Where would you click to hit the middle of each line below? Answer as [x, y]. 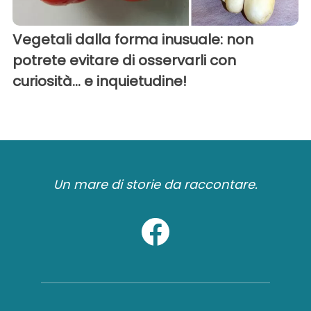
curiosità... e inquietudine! [100, 81]
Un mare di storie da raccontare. [155, 184]
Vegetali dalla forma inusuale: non [133, 39]
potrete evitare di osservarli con [124, 60]
